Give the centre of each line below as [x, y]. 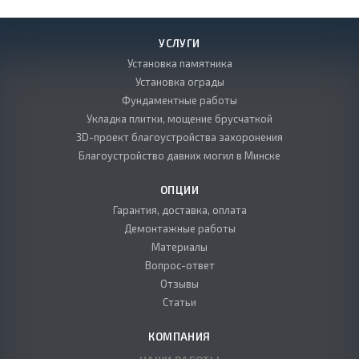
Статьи [179, 302]
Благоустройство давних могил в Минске [179, 155]
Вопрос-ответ [179, 265]
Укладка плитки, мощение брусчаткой [179, 119]
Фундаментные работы [179, 100]
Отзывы [179, 284]
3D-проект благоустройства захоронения [179, 137]
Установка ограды [179, 82]
